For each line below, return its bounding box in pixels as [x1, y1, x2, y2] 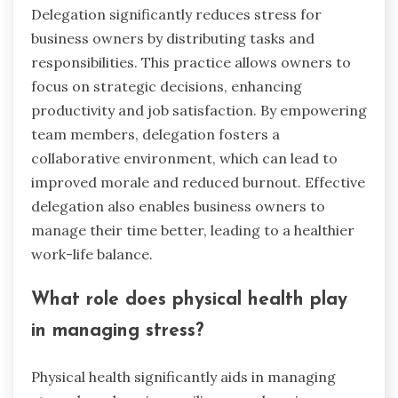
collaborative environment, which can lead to [31, 148, 338, 167]
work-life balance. [31, 244, 153, 263]
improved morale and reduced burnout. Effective [31, 172, 365, 191]
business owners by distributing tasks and [31, 28, 314, 47]
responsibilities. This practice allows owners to [31, 52, 351, 71]
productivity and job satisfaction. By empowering [31, 100, 367, 119]
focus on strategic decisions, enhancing [31, 76, 302, 95]
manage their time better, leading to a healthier [31, 220, 354, 239]
